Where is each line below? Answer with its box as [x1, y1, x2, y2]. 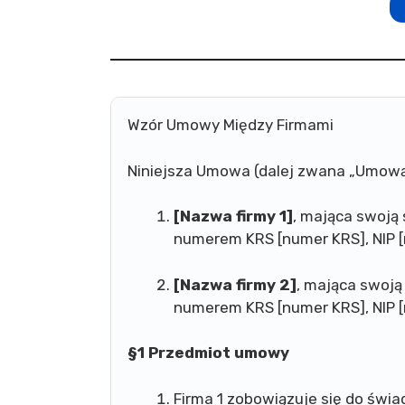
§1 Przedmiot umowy [127, 344, 289, 362]
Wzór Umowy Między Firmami [127, 116, 334, 134]
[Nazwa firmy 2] [174, 275, 297, 294]
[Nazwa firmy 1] [174, 207, 293, 225]
